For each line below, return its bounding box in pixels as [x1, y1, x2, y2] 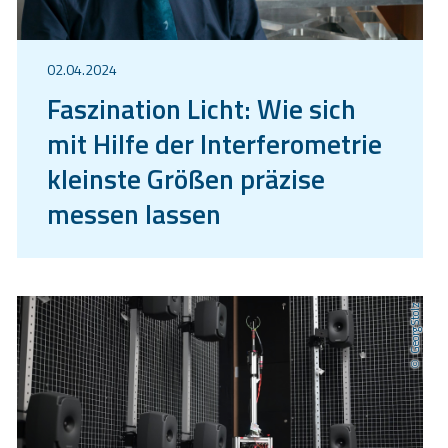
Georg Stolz [407, 301, 423, 354]
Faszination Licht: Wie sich [47, 87, 356, 129]
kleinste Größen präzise [47, 157, 325, 199]
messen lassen [47, 192, 221, 234]
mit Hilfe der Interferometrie [47, 122, 382, 164]
